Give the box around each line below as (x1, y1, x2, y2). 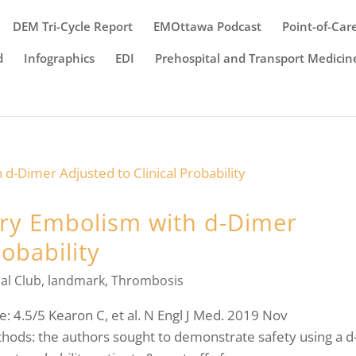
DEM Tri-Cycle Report (13, 18, 133, 34)
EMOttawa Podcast (153, 18, 262, 34)
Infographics (24, 50, 95, 66)
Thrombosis (111, 272, 184, 289)
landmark (48, 272, 106, 289)
